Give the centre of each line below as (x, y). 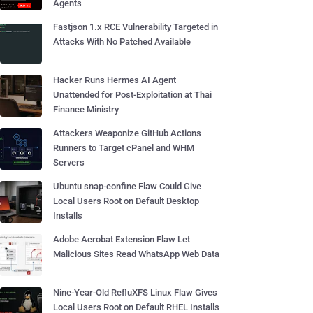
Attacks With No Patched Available (122, 42)
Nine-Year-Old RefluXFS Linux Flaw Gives (135, 292)
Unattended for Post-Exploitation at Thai (132, 95)
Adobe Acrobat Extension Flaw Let (122, 239)
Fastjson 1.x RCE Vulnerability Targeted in (136, 27)
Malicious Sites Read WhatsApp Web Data (136, 254)
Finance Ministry (86, 109)
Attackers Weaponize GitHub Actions (127, 133)
